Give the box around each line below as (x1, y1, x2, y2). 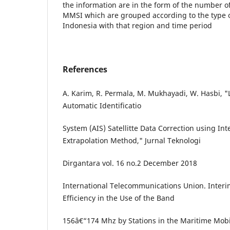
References (63, 64, 107, 75)
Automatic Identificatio (63, 101, 141, 111)
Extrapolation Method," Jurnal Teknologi (63, 136, 201, 146)
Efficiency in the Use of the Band (63, 193, 175, 203)
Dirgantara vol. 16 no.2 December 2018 (63, 158, 197, 168)
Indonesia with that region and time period (63, 21, 216, 31)
